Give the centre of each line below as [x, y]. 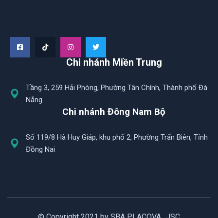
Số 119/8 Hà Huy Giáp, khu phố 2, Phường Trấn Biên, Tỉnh [117, 137]
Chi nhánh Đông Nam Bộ [114, 111]
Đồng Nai [40, 149]
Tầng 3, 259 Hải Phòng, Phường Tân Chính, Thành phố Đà [117, 87]
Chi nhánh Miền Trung [114, 62]
